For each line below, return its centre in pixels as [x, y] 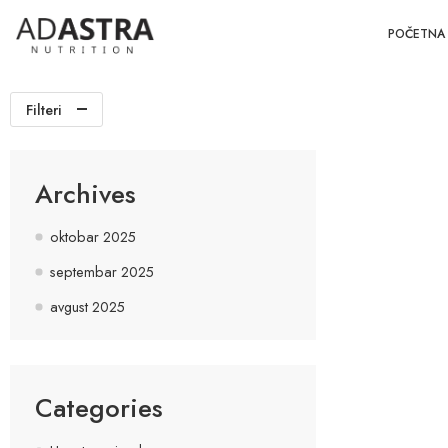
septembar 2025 [102, 271]
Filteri [44, 110]
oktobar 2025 [93, 236]
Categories [99, 407]
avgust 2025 [87, 306]
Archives [85, 193]
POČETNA [417, 34]
